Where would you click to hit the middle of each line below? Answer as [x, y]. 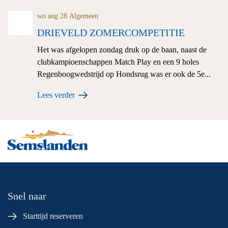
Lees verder [56, 95]
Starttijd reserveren [53, 216]
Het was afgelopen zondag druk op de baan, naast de [122, 49]
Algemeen [84, 16]
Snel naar [27, 196]
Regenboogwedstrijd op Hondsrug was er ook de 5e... [124, 74]
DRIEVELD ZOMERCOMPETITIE [111, 32]
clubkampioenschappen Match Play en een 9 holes [118, 62]
